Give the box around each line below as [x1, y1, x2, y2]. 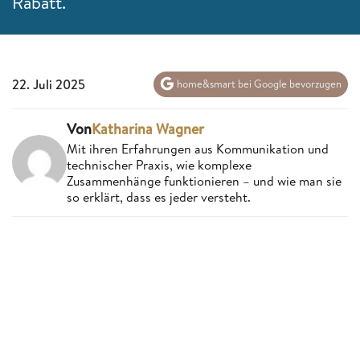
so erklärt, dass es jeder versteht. [67, 187, 251, 206]
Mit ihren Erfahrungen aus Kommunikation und [67, 139, 329, 157]
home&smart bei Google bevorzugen [174, 76, 342, 92]
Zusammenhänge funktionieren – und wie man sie [67, 171, 342, 190]
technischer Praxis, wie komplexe [67, 155, 252, 174]
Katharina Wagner [92, 118, 204, 139]
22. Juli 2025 [12, 75, 85, 93]
